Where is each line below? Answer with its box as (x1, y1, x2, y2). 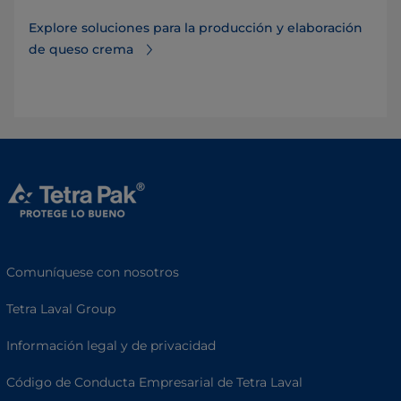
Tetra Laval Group (6, 301, 115, 317)
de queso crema (29, 41, 133, 57)
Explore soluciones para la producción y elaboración (29, 20, 363, 36)
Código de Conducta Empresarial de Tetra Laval (6, 374, 303, 390)
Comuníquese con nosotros (6, 264, 179, 280)
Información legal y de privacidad (6, 337, 216, 354)
